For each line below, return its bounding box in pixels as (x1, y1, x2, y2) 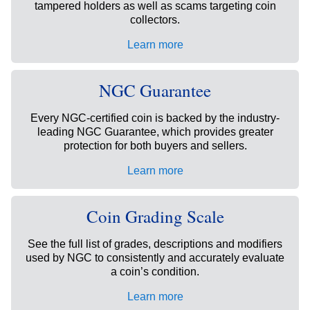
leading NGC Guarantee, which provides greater (37, 126, 273, 138)
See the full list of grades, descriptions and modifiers (28, 238, 282, 250)
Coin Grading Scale (86, 205, 224, 228)
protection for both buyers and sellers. (63, 140, 247, 152)
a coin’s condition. (111, 266, 199, 278)
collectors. (130, 14, 180, 26)
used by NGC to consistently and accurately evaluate (26, 252, 284, 264)
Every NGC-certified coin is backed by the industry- (30, 112, 280, 125)
